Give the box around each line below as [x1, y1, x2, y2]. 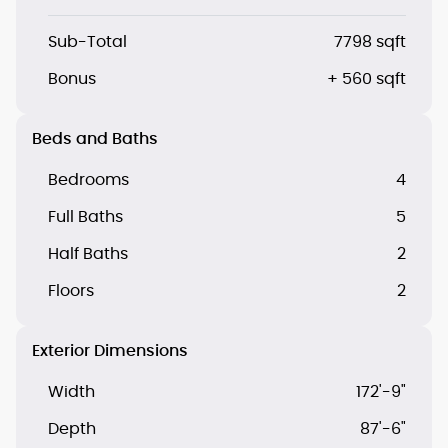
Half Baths [48, 245, 128, 262]
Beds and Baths [32, 130, 158, 147]
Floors [48, 282, 94, 299]
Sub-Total [48, 33, 127, 50]
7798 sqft [334, 33, 406, 50]
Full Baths [48, 208, 123, 225]
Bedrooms [48, 171, 129, 188]
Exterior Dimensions [32, 342, 188, 359]
